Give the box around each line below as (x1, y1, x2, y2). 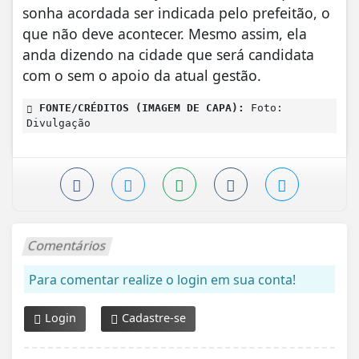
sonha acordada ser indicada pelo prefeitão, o (22, 3, 330, 23)
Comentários (26, 236, 110, 255)
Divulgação (26, 117, 91, 130)
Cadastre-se (119, 310, 186, 326)
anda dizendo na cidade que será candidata (22, 45, 314, 65)
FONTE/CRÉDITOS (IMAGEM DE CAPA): (33, 102, 244, 115)
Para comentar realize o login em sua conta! (29, 271, 296, 289)
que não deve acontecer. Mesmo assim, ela (22, 24, 307, 44)
